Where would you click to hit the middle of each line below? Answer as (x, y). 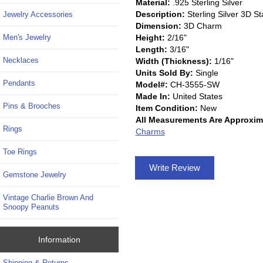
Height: (150, 37)
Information (59, 239)
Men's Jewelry (27, 38)
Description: (160, 14)
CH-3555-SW (193, 84)
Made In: (153, 96)
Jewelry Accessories (38, 15)
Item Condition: (166, 108)
